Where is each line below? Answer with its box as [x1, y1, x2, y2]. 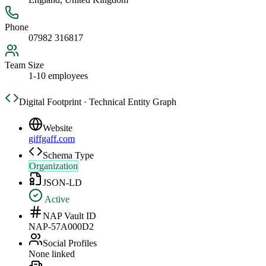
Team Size [5, 60, 44, 71]
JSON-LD [43, 178, 82, 188]
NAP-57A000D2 [28, 221, 94, 232]
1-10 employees [28, 71, 88, 81]
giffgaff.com [28, 134, 75, 144]
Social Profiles [43, 238, 97, 249]
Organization [29, 161, 78, 172]
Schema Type [43, 150, 94, 161]
